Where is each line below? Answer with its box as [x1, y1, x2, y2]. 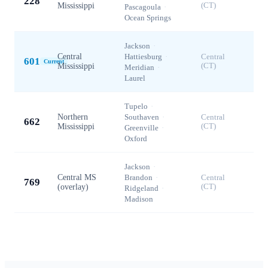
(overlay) [57, 182, 89, 191]
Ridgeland [124, 183, 159, 193]
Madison [124, 194, 153, 203]
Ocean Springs [124, 13, 171, 22]
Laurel [124, 73, 145, 83]
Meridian [124, 62, 154, 72]
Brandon [124, 172, 153, 182]
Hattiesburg [124, 51, 162, 61]
